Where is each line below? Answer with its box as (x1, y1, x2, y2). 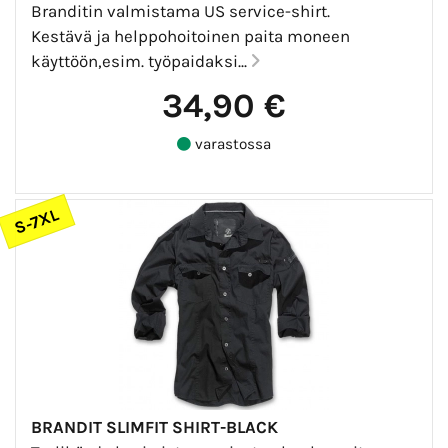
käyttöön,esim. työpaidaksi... (31, 50, 251, 71)
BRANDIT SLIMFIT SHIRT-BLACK (31, 416, 278, 437)
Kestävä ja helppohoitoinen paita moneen (31, 25, 350, 46)
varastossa (191, 134, 271, 153)
